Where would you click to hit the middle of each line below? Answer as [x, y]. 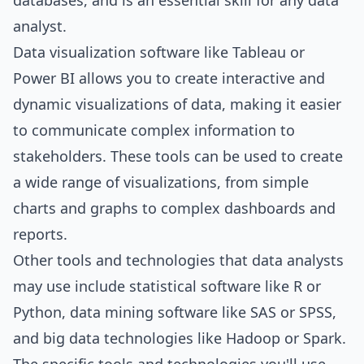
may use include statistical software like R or [167, 286]
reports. [40, 234]
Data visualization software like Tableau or [159, 52]
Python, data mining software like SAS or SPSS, [175, 312]
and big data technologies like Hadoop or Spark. [180, 338]
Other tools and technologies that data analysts [178, 260]
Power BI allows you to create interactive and [169, 78]
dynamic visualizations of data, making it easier [177, 104]
